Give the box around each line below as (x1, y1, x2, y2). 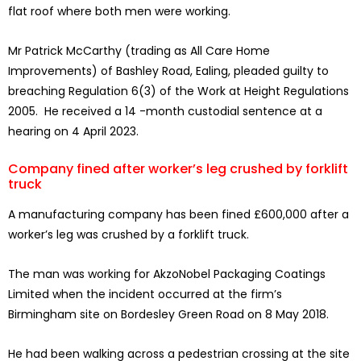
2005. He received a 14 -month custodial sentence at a (8, 103, 322, 120)
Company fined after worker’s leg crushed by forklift (8, 160, 348, 179)
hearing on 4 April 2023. (8, 123, 139, 140)
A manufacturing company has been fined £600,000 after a (8, 206, 349, 223)
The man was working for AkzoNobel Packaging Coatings (8, 266, 326, 283)
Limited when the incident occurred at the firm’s (8, 286, 282, 303)
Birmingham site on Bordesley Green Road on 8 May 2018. (8, 306, 329, 323)
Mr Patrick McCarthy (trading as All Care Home (8, 43, 270, 60)
